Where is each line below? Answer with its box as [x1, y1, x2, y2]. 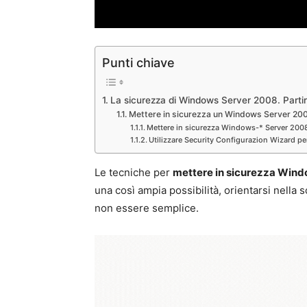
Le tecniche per [95, 165, 173, 179]
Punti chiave [102, 55, 175, 70]
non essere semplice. [95, 201, 199, 214]
